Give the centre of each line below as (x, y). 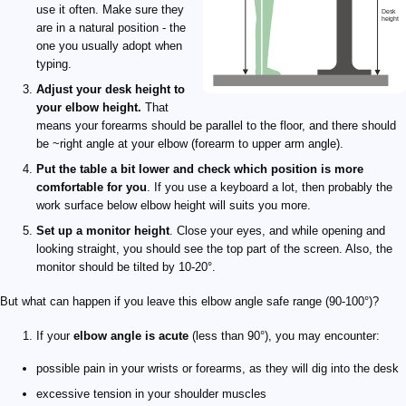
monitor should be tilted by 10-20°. (126, 267)
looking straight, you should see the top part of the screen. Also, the (214, 249)
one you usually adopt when (109, 46)
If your (55, 336)
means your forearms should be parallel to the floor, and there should (216, 126)
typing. (54, 64)
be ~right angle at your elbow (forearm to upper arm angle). (190, 144)
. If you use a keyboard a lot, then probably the (270, 187)
